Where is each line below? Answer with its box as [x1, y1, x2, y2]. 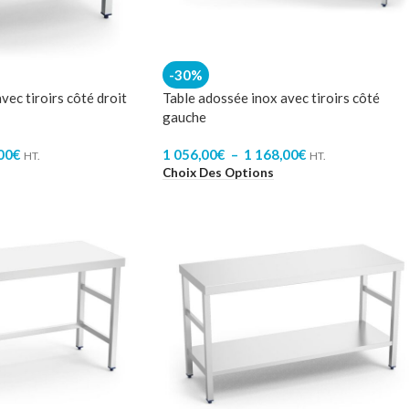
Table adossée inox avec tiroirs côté [163, 89, 380, 106]
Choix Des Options [163, 164, 274, 180]
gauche [163, 109, 206, 125]
